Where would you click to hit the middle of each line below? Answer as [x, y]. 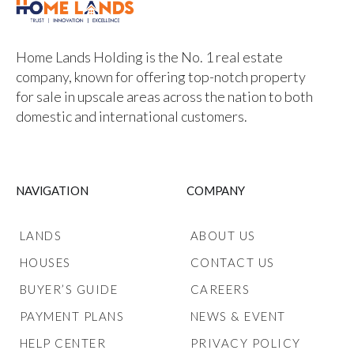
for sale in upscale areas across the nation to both [164, 97]
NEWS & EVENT [238, 316]
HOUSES [45, 262]
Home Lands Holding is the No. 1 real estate [149, 57]
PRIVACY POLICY [245, 343]
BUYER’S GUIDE [69, 289]
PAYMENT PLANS [72, 316]
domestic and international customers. [132, 117]
